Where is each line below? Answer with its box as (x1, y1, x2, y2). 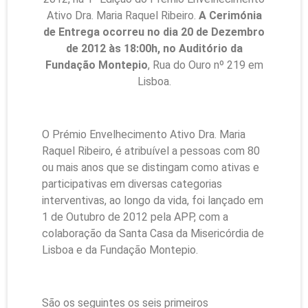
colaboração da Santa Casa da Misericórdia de (42, 226, 264, 240)
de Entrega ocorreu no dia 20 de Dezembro (43, 25, 265, 38)
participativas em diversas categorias (42, 177, 222, 190)
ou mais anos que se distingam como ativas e (42, 160, 259, 174)
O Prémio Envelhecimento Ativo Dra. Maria (42, 127, 245, 141)
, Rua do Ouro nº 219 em (147, 58, 263, 71)
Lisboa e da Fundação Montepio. (42, 243, 198, 256)
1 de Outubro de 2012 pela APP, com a (42, 210, 228, 223)
